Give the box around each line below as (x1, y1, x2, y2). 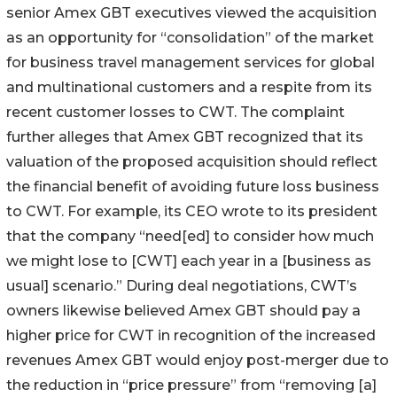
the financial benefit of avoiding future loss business (6, 177, 379, 195)
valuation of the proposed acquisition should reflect (6, 152, 378, 170)
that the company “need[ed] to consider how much (6, 227, 374, 245)
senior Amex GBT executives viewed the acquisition (6, 4, 377, 21)
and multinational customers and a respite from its (6, 78, 372, 96)
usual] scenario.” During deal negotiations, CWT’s (6, 276, 357, 294)
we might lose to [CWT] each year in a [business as (6, 252, 371, 269)
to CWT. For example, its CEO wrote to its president (6, 202, 378, 220)
